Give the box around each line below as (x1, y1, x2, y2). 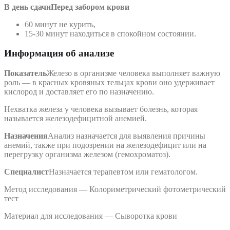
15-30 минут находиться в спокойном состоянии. (25, 29, 196, 38)
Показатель (4, 69, 47, 78)
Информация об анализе (4, 48, 114, 59)
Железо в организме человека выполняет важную (47, 69, 220, 78)
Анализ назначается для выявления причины (48, 131, 205, 141)
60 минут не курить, (25, 20, 95, 29)
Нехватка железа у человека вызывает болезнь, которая (4, 105, 198, 114)
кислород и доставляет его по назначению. (4, 87, 154, 97)
